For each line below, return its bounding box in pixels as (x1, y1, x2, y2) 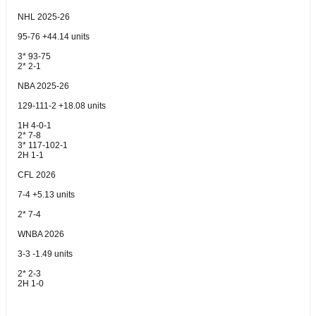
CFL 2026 (18, 170, 56, 180)
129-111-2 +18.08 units (18, 101, 106, 111)
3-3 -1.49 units (18, 249, 73, 259)
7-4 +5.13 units (18, 190, 75, 200)
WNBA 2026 (18, 229, 64, 239)
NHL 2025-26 (18, 12, 70, 22)
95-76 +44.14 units (18, 32, 90, 42)
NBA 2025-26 (18, 81, 69, 91)
